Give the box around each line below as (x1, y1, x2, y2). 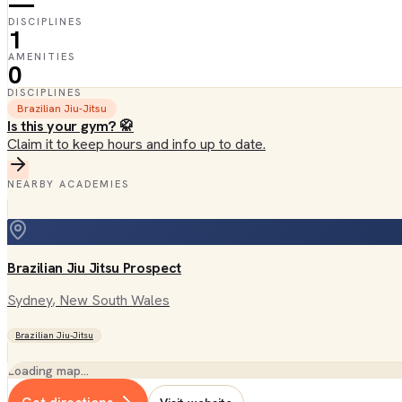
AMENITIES (8, 50, 75, 63)
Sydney (7, 291, 52, 310)
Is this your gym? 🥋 (7, 117, 134, 135)
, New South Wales (52, 291, 170, 310)
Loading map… (8, 363, 89, 379)
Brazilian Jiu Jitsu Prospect (7, 258, 182, 277)
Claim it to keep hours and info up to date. (7, 135, 266, 153)
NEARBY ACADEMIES (7, 178, 129, 190)
